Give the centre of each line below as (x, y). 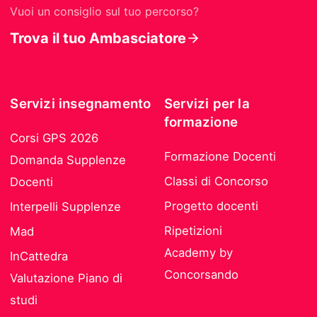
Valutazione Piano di (67, 278)
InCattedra (39, 257)
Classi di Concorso (216, 181)
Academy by (198, 253)
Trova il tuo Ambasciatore (98, 39)
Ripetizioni (193, 231)
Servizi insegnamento (81, 104)
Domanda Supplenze (68, 160)
